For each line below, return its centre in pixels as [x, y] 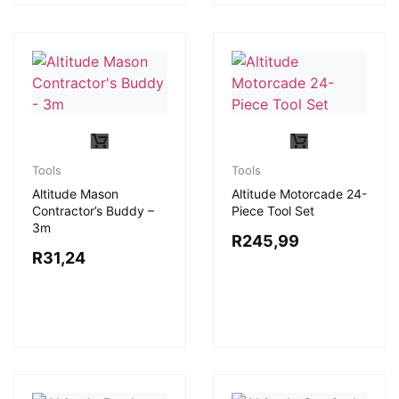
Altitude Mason [75, 193]
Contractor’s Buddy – [93, 210]
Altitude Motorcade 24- [299, 193]
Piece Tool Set [273, 210]
